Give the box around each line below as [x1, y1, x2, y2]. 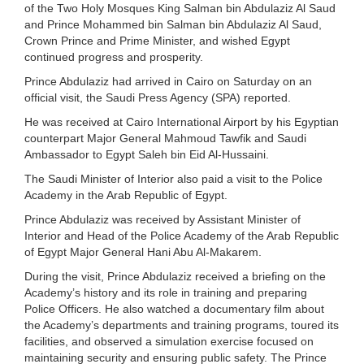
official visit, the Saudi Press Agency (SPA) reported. [24, 90, 291, 104]
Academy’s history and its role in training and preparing [24, 285, 307, 299]
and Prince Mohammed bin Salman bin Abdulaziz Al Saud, [24, 17, 322, 31]
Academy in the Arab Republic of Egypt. [24, 188, 227, 201]
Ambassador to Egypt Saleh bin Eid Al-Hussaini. [24, 147, 269, 161]
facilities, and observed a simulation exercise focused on [24, 334, 314, 348]
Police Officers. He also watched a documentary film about [24, 301, 324, 315]
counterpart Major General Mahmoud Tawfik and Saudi [24, 131, 306, 145]
